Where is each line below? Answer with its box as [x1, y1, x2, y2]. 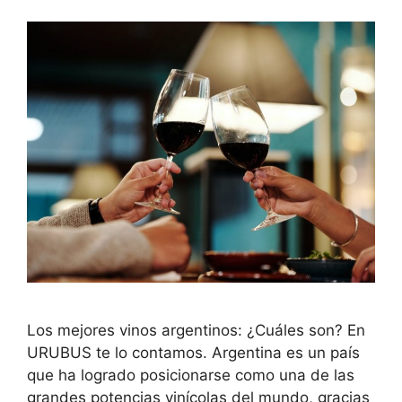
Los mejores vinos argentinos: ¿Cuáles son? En [27, 320, 365, 339]
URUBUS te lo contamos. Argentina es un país [27, 343, 360, 362]
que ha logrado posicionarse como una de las [27, 365, 354, 384]
